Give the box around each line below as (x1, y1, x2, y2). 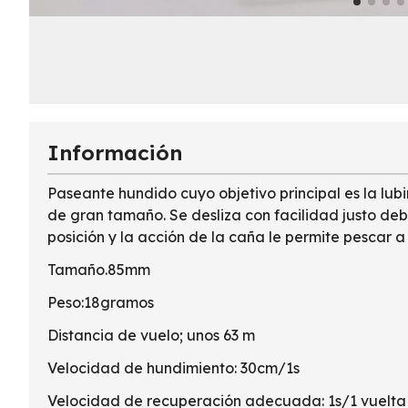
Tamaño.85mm (47, 260, 150, 279)
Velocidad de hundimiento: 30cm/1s (47, 358, 300, 377)
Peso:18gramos (47, 292, 154, 311)
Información (47, 138, 182, 166)
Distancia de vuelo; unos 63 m (47, 325, 255, 344)
